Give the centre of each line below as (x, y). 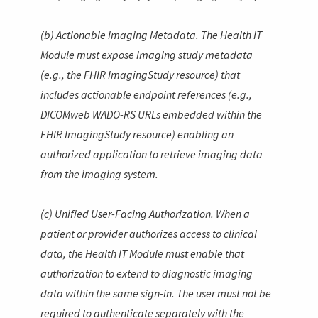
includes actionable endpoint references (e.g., (147, 94)
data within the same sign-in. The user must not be (156, 293)
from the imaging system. (100, 174)
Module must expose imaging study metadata (147, 54)
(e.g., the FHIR (75, 74)
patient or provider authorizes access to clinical (149, 233)
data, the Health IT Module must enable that (143, 253)
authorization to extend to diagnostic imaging (147, 273)
